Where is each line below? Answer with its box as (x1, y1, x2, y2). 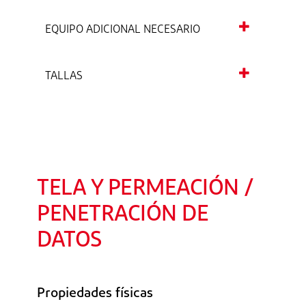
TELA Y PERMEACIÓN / (37, 178, 254, 201)
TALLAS (45, 71, 83, 83)
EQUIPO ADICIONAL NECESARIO (45, 25, 200, 36)
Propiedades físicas (37, 287, 153, 301)
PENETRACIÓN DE (37, 204, 208, 227)
